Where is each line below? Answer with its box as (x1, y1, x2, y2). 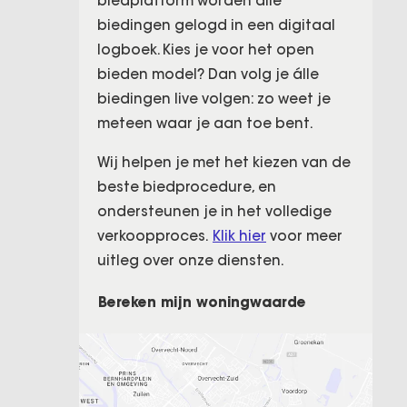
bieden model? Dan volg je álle (97, 65, 319, 83)
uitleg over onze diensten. (97, 252, 284, 269)
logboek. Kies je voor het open (97, 41, 314, 58)
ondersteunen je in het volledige (97, 203, 332, 220)
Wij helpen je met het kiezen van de (97, 154, 351, 171)
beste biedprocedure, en (97, 178, 276, 195)
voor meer (266, 227, 342, 244)
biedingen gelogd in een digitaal (97, 16, 335, 34)
